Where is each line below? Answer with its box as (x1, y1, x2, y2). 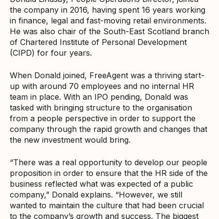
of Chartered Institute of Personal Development (10, 37, 187, 47)
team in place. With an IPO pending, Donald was (10, 91, 188, 102)
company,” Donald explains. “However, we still (10, 189, 182, 199)
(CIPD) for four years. (10, 47, 92, 58)
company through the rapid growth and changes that (10, 124, 207, 134)
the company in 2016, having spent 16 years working (10, 4, 205, 15)
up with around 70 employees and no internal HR (10, 81, 194, 91)
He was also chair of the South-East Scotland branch (10, 26, 209, 36)
